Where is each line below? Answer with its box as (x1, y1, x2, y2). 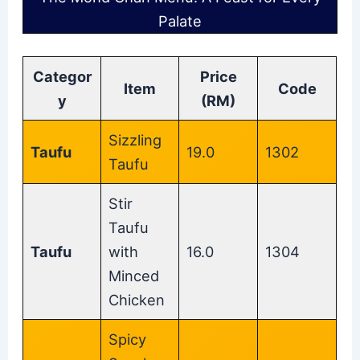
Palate (158, 12, 202, 31)
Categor (32, 67, 92, 85)
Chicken (108, 290, 166, 309)
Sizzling (108, 130, 162, 149)
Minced (108, 266, 160, 284)
